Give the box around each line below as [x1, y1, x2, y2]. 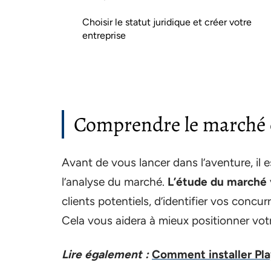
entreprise [82, 30, 126, 41]
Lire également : [62, 247, 149, 261]
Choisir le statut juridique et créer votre [82, 16, 252, 28]
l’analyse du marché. [62, 175, 168, 189]
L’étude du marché [168, 175, 267, 189]
